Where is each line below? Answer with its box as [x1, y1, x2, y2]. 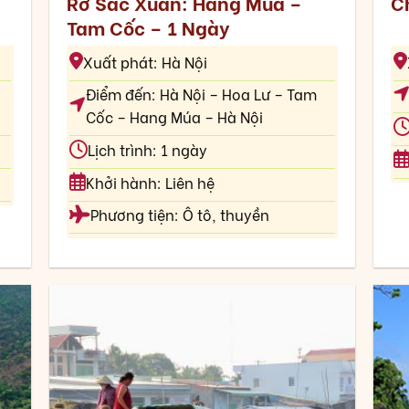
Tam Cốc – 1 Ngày [66, 13, 229, 42]
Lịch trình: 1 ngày [87, 139, 207, 160]
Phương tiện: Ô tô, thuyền [89, 204, 269, 225]
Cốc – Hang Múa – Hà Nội [85, 106, 263, 128]
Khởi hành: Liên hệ [85, 171, 215, 193]
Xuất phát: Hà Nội [82, 50, 207, 72]
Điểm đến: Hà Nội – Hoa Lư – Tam [85, 83, 317, 105]
